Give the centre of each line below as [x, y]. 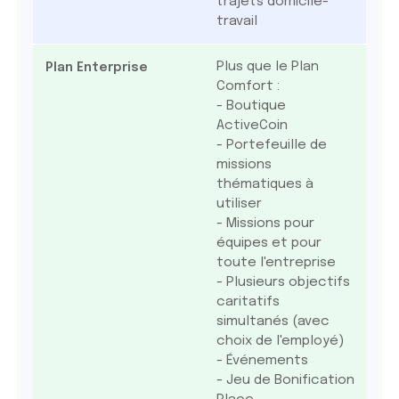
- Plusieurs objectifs [283, 282]
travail [236, 21]
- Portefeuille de [271, 145]
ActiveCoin [252, 126]
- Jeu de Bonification [285, 380]
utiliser [239, 204]
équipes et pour [269, 243]
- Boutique [251, 106]
